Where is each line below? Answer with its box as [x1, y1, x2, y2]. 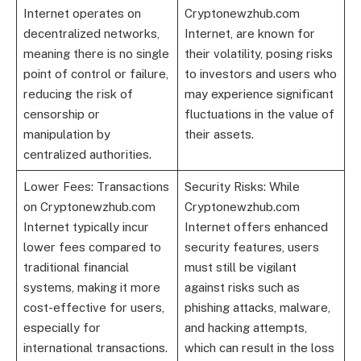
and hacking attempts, [184, 320, 307, 334]
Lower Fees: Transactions [23, 179, 169, 193]
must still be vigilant [184, 259, 297, 274]
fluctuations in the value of [184, 106, 334, 121]
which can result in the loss [184, 340, 334, 355]
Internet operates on [23, 6, 141, 20]
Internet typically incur [23, 219, 149, 234]
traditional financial [23, 259, 129, 274]
